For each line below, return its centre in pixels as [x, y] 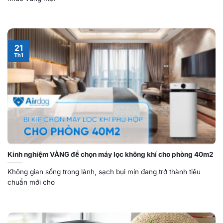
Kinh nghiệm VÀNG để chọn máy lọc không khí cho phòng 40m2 [111, 154]
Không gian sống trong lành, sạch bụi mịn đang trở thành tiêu [104, 171]
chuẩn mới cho [31, 182]
